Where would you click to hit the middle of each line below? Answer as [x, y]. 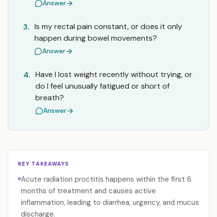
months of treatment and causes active [88, 191]
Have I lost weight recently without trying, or [114, 74]
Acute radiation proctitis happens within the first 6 [106, 179]
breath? [50, 98]
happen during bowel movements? [96, 38]
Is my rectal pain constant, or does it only [108, 26]
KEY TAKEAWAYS [44, 164]
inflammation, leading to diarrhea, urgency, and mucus [110, 202]
